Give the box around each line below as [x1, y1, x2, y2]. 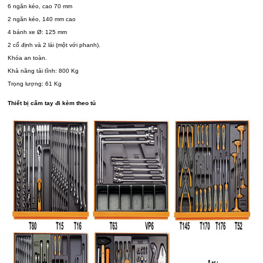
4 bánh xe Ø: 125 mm [8, 29, 68, 36]
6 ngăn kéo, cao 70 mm [8, 3, 75, 10]
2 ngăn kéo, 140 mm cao [8, 16, 78, 23]
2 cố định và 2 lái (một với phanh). [8, 42, 103, 49]
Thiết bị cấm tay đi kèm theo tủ [8, 100, 96, 107]
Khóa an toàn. [8, 55, 49, 62]
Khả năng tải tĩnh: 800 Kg [8, 68, 79, 75]
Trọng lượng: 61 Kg [8, 80, 62, 87]
